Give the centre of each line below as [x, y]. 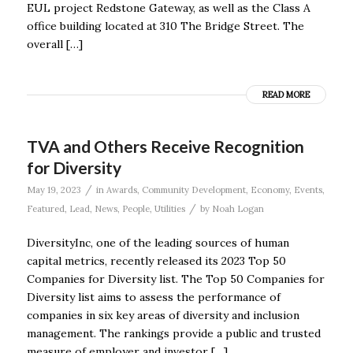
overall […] [54, 44]
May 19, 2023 [54, 190]
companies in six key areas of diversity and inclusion [163, 315]
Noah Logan [238, 208]
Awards [121, 190]
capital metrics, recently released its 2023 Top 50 [156, 260]
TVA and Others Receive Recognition [165, 146]
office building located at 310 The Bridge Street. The [165, 26]
